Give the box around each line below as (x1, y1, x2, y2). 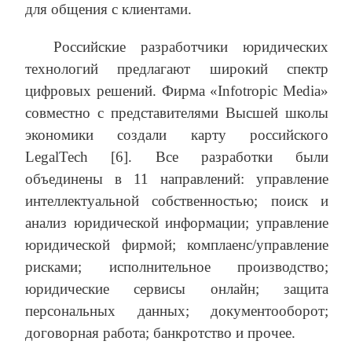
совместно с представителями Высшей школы (25, 104, 328, 121)
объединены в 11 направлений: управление (25, 170, 328, 187)
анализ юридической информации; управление (25, 214, 328, 231)
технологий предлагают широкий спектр (25, 60, 328, 77)
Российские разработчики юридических (53, 38, 328, 55)
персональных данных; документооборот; (25, 302, 328, 319)
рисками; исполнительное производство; (25, 258, 328, 275)
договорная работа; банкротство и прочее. (25, 324, 295, 341)
